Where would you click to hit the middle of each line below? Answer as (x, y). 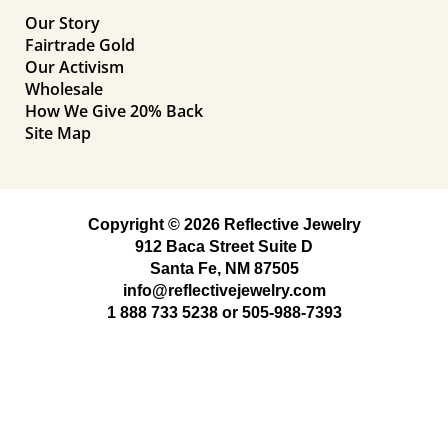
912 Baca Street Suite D (224, 246)
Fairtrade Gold (80, 44)
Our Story (62, 22)
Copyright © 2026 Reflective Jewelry (224, 224)
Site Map (58, 132)
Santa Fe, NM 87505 (224, 268)
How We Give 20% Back (114, 110)
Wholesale (64, 88)
